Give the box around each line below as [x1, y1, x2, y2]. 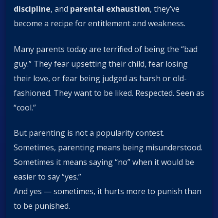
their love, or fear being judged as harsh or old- [14, 73, 187, 84]
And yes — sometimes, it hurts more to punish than [14, 186, 201, 197]
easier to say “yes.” [14, 171, 81, 182]
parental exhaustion [70, 3, 150, 15]
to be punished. [14, 200, 70, 211]
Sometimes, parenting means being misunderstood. [14, 142, 202, 153]
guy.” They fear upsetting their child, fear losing [14, 58, 188, 69]
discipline [14, 3, 51, 15]
